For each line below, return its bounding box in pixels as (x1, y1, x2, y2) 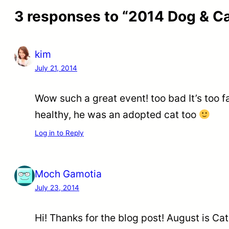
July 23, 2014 (35, 184, 79, 192)
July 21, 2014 (35, 63, 77, 72)
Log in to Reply (35, 129, 84, 138)
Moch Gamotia (35, 168, 102, 180)
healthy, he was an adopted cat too (35, 108, 199, 121)
